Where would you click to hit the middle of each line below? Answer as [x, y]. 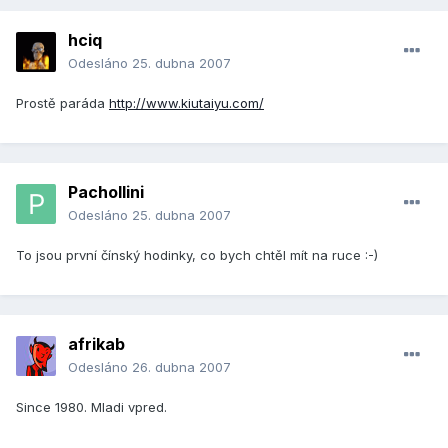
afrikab [96, 344]
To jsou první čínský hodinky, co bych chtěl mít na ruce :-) [197, 255]
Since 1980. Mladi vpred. [91, 407]
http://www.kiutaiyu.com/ [186, 103]
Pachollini [106, 192]
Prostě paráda [62, 103]
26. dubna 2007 [181, 367]
